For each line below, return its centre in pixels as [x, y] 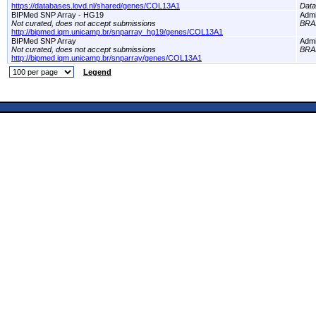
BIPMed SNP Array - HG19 [57, 15]
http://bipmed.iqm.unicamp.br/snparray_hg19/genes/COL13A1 [117, 32]
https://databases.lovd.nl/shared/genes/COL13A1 [96, 6]
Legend [97, 72]
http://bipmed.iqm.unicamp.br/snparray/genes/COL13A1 [107, 58]
